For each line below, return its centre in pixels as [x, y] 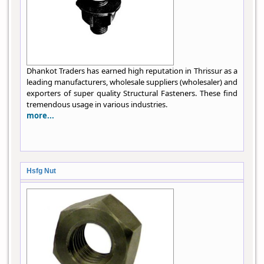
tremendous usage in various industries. [97, 105]
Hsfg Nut [41, 171]
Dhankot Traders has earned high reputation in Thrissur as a [132, 71]
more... [40, 116]
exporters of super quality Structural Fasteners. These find [132, 93]
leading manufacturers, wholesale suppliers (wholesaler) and [132, 82]
